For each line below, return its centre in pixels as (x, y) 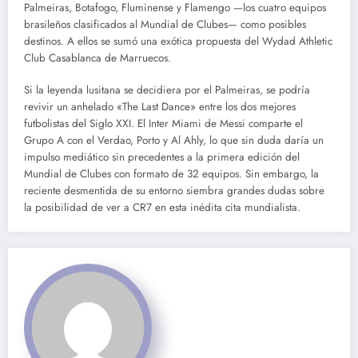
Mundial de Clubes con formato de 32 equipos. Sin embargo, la (171, 174)
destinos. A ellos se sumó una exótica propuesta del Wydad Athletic (178, 42)
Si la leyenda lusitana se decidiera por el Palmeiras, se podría (167, 90)
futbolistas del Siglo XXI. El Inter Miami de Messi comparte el (163, 124)
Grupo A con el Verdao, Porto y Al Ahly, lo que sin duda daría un (174, 141)
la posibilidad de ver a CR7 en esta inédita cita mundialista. (162, 208)
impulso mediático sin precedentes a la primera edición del (162, 157)
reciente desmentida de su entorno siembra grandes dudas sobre (174, 191)
